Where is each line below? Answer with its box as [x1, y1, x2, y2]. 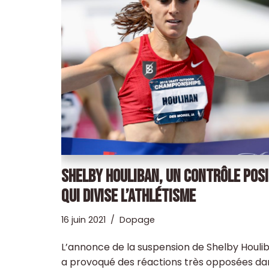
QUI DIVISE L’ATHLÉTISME [61, 186, 196, 208]
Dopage [119, 214, 155, 226]
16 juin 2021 [61, 214, 106, 226]
